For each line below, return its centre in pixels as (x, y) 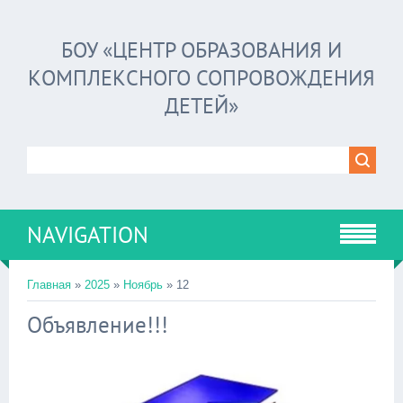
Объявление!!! (98, 325)
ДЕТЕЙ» (201, 106)
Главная (49, 285)
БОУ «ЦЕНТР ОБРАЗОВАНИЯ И (201, 50)
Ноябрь (143, 285)
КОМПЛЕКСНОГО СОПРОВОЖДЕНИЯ (201, 78)
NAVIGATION (88, 235)
